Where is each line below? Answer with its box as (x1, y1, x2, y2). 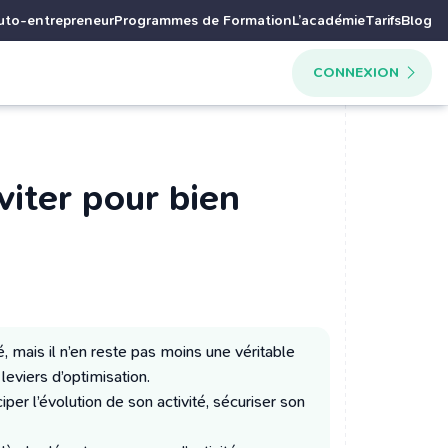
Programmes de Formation (114, 12, 292, 29)
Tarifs (365, 12, 401, 29)
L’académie (292, 12, 365, 29)
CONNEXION (312, 64, 399, 81)
